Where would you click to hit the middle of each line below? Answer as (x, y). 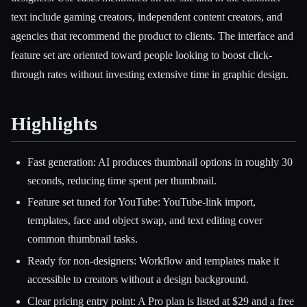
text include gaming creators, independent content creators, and (147, 17)
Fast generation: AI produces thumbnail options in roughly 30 (160, 162)
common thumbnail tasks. (83, 239)
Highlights (54, 124)
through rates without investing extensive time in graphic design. (150, 75)
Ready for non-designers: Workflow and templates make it (153, 261)
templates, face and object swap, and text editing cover (145, 221)
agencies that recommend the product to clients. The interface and (152, 36)
